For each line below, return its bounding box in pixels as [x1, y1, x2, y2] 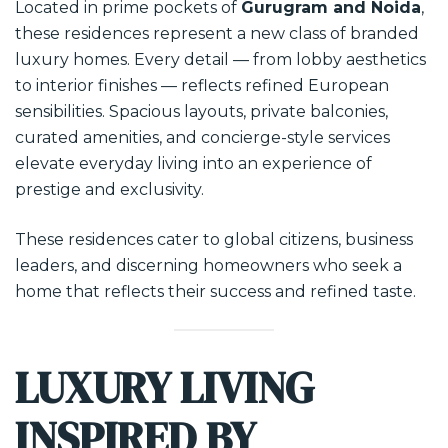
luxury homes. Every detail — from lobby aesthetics [15, 50, 426, 69]
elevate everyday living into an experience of [15, 154, 372, 173]
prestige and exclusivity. [15, 180, 204, 199]
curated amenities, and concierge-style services [15, 128, 390, 147]
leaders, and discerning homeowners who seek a [15, 256, 402, 275]
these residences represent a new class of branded [15, 24, 419, 43]
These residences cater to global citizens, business [15, 230, 413, 249]
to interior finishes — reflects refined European [15, 76, 389, 95]
